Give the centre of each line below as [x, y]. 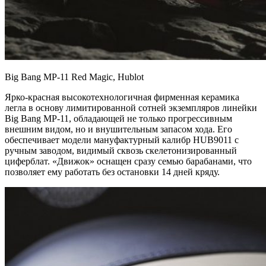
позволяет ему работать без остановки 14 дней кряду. [112, 172]
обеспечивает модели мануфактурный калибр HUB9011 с [122, 140]
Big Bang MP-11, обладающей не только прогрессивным [118, 118]
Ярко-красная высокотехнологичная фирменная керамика [122, 97]
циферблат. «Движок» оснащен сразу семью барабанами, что [128, 161]
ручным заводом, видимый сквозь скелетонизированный [121, 150]
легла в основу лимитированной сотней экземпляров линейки [131, 107]
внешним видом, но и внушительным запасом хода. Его [118, 129]
